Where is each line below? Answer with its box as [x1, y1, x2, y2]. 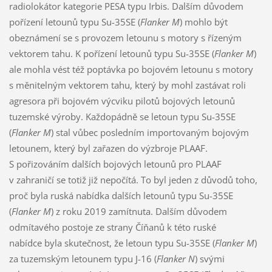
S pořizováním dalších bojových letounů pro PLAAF [8, 157, 222, 170]
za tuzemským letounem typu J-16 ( [8, 252, 157, 265]
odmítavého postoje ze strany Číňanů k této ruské [8, 220, 216, 233]
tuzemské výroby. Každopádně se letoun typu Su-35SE [8, 110, 236, 123]
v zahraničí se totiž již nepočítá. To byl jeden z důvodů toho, [8, 173, 257, 186]
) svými [194, 252, 225, 265]
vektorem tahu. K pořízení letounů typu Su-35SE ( [8, 47, 214, 59]
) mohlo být [179, 15, 228, 28]
